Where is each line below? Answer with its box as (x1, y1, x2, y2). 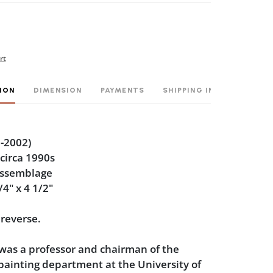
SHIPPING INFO (163, 86, 226, 94)
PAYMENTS (100, 86, 145, 94)
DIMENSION (33, 86, 82, 94)
